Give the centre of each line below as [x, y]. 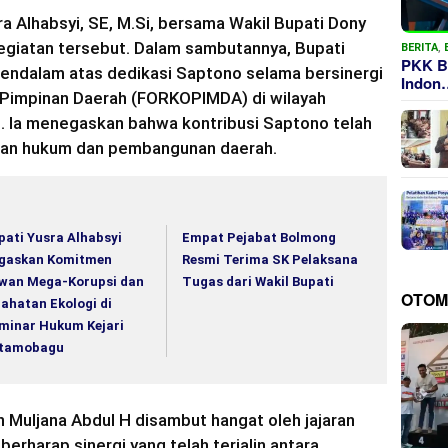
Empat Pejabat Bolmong [259, 238]
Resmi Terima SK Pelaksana [270, 260]
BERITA [420, 48]
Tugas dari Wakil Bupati [258, 282]
